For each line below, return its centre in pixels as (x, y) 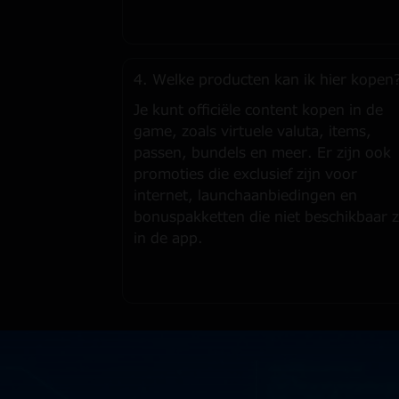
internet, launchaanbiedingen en (245, 196)
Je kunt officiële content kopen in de (258, 110)
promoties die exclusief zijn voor (245, 175)
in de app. (168, 239)
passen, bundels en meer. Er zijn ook (262, 153)
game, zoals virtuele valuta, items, (252, 132)
